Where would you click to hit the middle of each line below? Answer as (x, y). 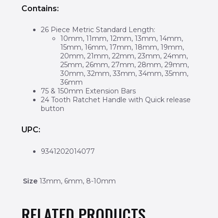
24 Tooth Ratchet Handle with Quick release (116, 100)
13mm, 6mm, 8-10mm (77, 181)
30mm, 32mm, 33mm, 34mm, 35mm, (124, 74)
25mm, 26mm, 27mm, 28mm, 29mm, (124, 65)
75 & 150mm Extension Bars (88, 91)
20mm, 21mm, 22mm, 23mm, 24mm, (124, 56)
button (52, 109)
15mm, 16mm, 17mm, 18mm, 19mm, (122, 47)
